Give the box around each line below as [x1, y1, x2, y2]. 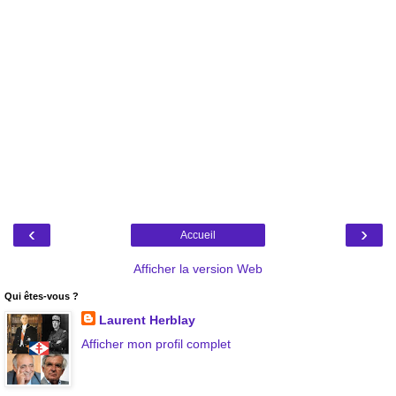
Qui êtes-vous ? [4, 290, 79, 301]
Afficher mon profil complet [80, 337, 231, 352]
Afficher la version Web [133, 261, 263, 276]
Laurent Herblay [98, 312, 195, 327]
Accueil [180, 228, 216, 241]
